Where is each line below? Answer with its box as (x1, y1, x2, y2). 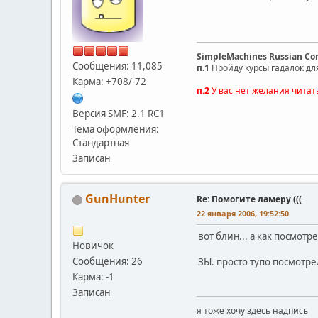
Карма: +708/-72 (72, 75, 146, 88)
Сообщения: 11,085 (72, 59, 163, 72)
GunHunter (85, 190, 150, 207)
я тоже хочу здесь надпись (197, 304, 308, 317)
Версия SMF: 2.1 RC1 (72, 106, 165, 120)
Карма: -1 (72, 270, 114, 283)
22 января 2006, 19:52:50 (197, 207, 289, 219)
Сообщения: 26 (72, 254, 143, 268)
